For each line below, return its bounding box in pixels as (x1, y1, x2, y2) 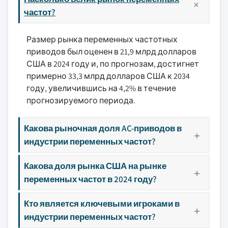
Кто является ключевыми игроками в (24, 197, 180, 209)
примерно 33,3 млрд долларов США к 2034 (26, 71, 190, 81)
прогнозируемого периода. (26, 95, 135, 106)
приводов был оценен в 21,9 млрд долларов (26, 46, 196, 57)
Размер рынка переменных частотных (26, 34, 178, 45)
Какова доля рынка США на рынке (24, 160, 166, 172)
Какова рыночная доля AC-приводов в (24, 122, 182, 134)
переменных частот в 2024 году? (24, 173, 157, 185)
